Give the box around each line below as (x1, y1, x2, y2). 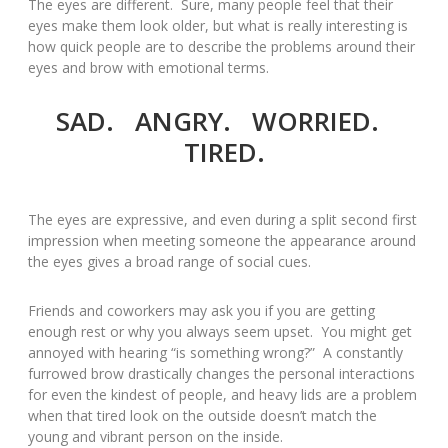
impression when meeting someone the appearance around (28, 230, 416, 250)
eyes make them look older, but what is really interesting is (28, 16, 408, 36)
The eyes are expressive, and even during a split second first (28, 209, 417, 229)
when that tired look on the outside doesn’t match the (28, 405, 377, 425)
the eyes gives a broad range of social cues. (28, 251, 311, 271)
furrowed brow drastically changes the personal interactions (28, 363, 415, 383)
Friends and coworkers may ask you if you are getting (28, 300, 375, 320)
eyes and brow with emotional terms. (28, 58, 269, 78)
